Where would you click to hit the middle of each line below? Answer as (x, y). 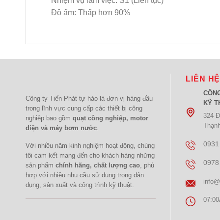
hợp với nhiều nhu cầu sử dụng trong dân (85, 175)
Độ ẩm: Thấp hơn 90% (90, 13)
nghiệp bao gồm (49, 118)
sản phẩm (41, 165)
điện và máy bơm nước (61, 128)
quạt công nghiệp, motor (110, 118)
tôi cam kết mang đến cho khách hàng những (90, 156)
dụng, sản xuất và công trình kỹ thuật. (80, 185)
